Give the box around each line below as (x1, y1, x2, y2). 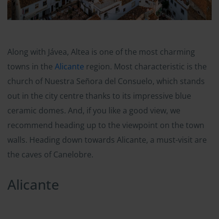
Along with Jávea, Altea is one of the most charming (7, 46, 195, 57)
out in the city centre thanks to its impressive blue (7, 90, 191, 101)
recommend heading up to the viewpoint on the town (7, 119, 204, 131)
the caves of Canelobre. (7, 149, 93, 160)
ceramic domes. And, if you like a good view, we (7, 105, 180, 116)
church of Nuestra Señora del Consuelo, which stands (7, 75, 205, 87)
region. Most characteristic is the (84, 61, 207, 72)
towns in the (7, 61, 55, 72)
